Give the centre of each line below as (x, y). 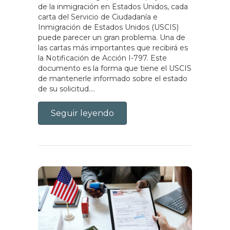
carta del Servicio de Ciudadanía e (98, 17)
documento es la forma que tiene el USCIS (115, 69)
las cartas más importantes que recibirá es (113, 48)
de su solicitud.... (66, 89)
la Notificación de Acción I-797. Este (102, 58)
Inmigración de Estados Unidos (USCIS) (108, 27)
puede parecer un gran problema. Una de (112, 38)
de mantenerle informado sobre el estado (113, 79)
